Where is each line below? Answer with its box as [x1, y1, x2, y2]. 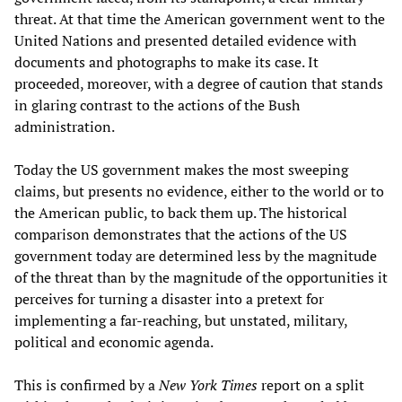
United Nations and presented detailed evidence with [14, 31, 356, 51]
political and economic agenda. [14, 332, 214, 353]
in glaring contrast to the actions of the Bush [14, 95, 300, 116]
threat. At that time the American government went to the [14, 9, 385, 30]
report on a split [258, 375, 364, 396]
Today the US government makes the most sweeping [14, 160, 348, 180]
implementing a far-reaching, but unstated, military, [14, 310, 347, 331]
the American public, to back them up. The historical [14, 203, 347, 223]
